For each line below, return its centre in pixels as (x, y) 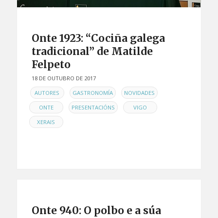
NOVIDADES (139, 93)
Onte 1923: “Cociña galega (98, 38)
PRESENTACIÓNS (93, 108)
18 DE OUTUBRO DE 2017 (64, 78)
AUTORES (47, 93)
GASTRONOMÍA (92, 93)
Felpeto (51, 65)
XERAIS (46, 122)
